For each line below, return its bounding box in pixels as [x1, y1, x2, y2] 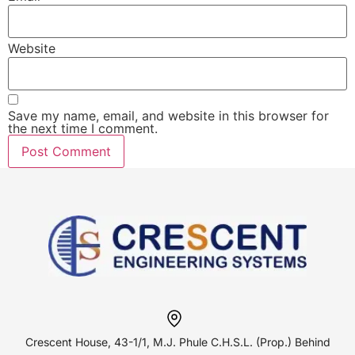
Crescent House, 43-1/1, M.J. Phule [25, 335, 211, 349]
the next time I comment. [8, 120, 158, 136]
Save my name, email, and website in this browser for [8, 107, 329, 124]
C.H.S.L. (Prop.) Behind [210, 335, 330, 349]
